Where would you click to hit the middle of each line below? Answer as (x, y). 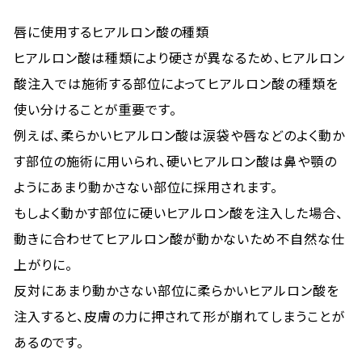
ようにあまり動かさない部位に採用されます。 (146, 187)
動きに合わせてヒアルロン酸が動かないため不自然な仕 (180, 238)
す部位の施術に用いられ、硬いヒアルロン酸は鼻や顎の (176, 161)
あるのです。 (49, 342)
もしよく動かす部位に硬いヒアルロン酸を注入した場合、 (179, 213)
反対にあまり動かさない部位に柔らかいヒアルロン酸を (177, 290)
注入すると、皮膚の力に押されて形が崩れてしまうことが (179, 316)
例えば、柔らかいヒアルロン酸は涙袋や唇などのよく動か (179, 135)
